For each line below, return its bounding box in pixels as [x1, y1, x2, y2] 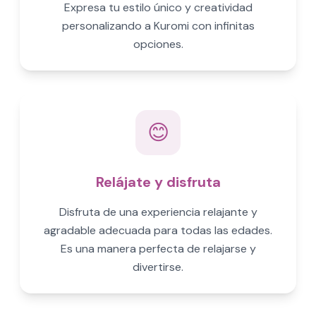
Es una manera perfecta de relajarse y [60, 241, 256, 256]
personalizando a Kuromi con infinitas [61, 18, 255, 33]
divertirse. [133, 260, 183, 274]
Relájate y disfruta [95, 173, 221, 191]
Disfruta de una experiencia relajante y [59, 205, 257, 219]
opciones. [133, 37, 183, 51]
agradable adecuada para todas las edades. [44, 223, 272, 238]
